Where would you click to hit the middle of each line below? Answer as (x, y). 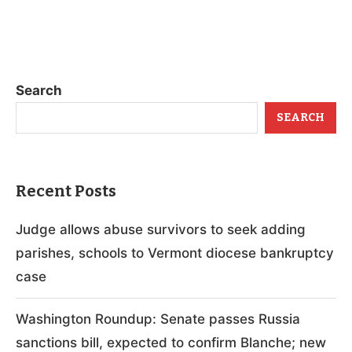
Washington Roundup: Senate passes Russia (158, 319)
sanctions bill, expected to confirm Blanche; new (171, 342)
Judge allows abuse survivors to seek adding (161, 229)
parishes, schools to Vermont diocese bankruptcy (175, 253)
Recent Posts (66, 191)
